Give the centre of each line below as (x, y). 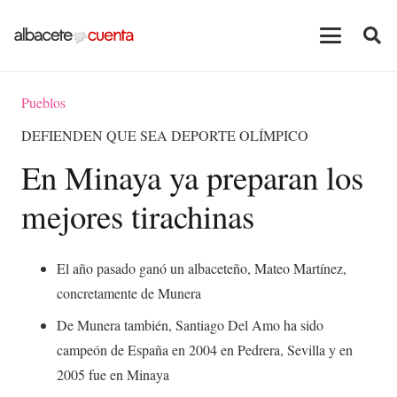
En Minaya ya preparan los (192, 177)
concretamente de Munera (129, 292)
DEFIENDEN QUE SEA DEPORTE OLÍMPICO (165, 136)
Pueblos (43, 102)
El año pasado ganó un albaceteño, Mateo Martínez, (202, 268)
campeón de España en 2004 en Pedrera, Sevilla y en (205, 349)
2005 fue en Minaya (113, 374)
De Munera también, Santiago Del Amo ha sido (190, 324)
